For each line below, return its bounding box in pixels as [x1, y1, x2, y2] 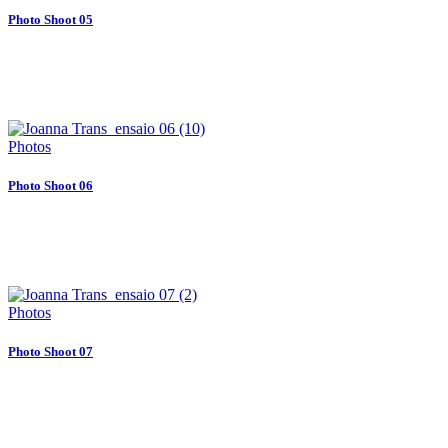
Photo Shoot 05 [8, 11, 93, 27]
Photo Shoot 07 [8, 344, 93, 360]
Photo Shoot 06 [8, 177, 93, 193]
